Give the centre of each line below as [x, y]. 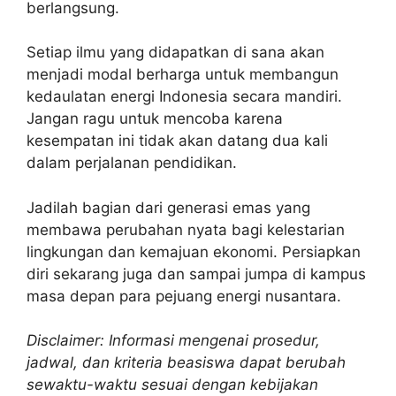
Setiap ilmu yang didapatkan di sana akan [175, 53]
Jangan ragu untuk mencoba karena [155, 119]
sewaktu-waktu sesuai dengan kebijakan [172, 385]
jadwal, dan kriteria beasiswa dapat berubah [186, 363]
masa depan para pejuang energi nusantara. [184, 296]
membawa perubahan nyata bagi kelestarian [186, 229]
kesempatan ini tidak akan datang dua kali [177, 141]
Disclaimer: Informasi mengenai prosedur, [173, 341]
